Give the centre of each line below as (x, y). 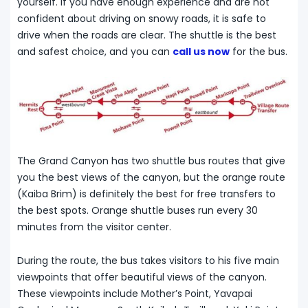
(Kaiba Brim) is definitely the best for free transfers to (146, 194)
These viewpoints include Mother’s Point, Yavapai (135, 293)
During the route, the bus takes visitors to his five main (148, 260)
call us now (201, 52)
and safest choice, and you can (95, 52)
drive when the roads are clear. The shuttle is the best (147, 35)
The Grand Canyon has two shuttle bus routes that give (151, 161)
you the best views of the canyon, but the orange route (151, 177)
